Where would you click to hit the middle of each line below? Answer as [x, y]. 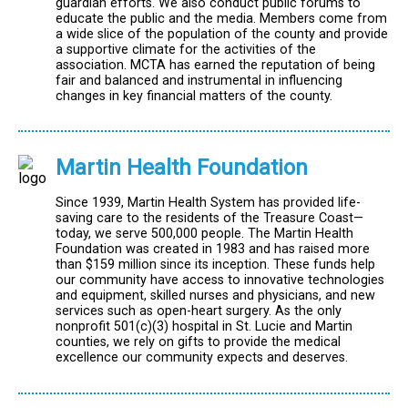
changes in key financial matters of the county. [194, 97]
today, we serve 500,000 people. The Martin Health [204, 234]
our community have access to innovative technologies [220, 280]
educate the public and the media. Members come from [221, 19]
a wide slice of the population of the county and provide [222, 35]
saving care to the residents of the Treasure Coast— [209, 219]
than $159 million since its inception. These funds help [215, 265]
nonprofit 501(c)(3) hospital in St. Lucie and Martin [204, 327]
